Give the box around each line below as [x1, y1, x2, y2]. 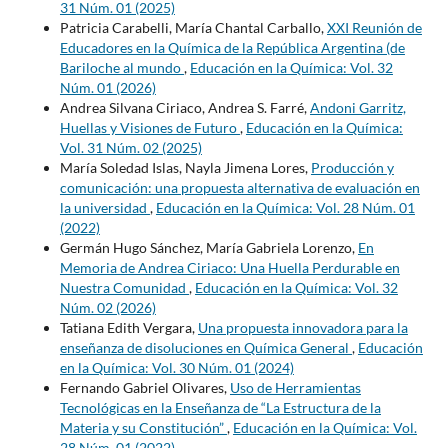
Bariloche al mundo [59, 58, 184, 76]
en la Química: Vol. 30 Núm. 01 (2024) [59, 358, 294, 376]
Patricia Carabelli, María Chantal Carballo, [59, 18, 327, 36]
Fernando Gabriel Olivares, [59, 378, 230, 396]
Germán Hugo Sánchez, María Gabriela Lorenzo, [59, 238, 358, 256]
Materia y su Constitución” [59, 418, 227, 436]
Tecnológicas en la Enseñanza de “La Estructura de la [59, 398, 381, 416]
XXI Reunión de [326, 18, 422, 36]
